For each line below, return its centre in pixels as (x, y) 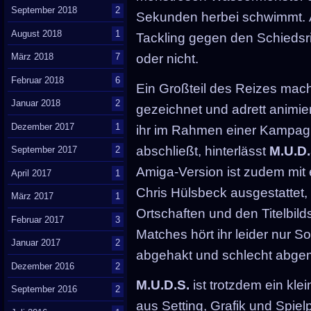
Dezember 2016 (43, 266)
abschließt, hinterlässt (203, 151)
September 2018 (44, 10)
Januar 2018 (36, 103)
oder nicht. (168, 59)
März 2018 (33, 57)
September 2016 (44, 289)
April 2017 (32, 173)
